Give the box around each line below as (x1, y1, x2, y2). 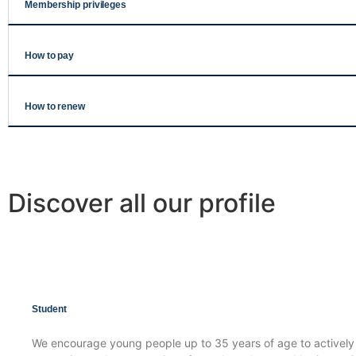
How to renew (25, 100, 85, 112)
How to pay (25, 49, 74, 61)
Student (32, 303, 67, 315)
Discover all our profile (8, 187, 276, 219)
